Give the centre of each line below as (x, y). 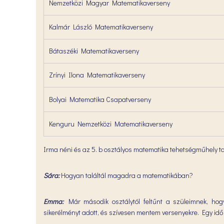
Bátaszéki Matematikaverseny (94, 51)
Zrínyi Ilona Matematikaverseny (97, 75)
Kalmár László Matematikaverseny (101, 27)
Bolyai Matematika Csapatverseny (100, 99)
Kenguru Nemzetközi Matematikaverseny (111, 124)
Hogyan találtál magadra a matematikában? (127, 175)
